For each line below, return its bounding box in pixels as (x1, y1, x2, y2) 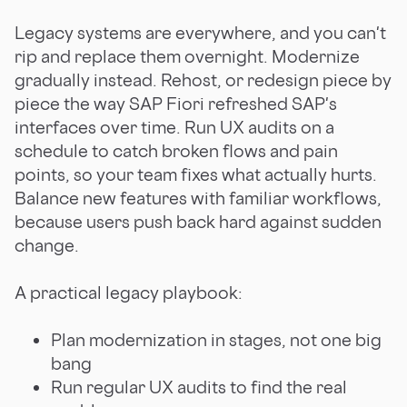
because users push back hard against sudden (15, 210, 382, 233)
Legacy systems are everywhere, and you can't (15, 21, 386, 44)
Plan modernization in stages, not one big (51, 328, 382, 351)
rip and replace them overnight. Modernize (15, 45, 360, 67)
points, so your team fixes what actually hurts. (15, 163, 377, 185)
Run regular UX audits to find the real (51, 375, 347, 398)
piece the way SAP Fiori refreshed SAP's (15, 92, 337, 114)
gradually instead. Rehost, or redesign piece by (15, 68, 392, 91)
